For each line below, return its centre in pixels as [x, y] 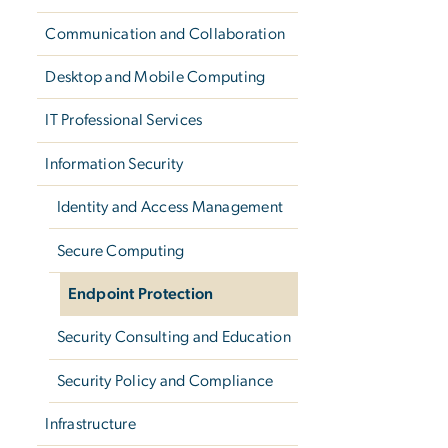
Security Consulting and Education [173, 337]
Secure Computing [120, 250]
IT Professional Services [124, 120]
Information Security [114, 163]
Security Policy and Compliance [165, 380]
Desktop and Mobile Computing [155, 77]
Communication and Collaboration [165, 33]
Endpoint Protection [140, 293]
